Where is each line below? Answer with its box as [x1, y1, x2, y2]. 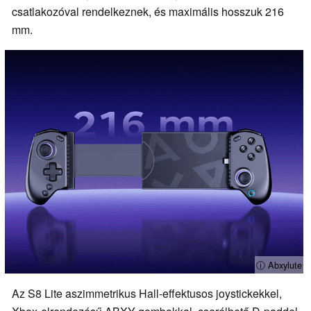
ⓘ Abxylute [255, 258, 302, 272]
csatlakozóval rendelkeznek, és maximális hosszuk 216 [12, 3, 284, 20]
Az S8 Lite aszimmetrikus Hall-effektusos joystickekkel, [12, 285, 282, 302]
